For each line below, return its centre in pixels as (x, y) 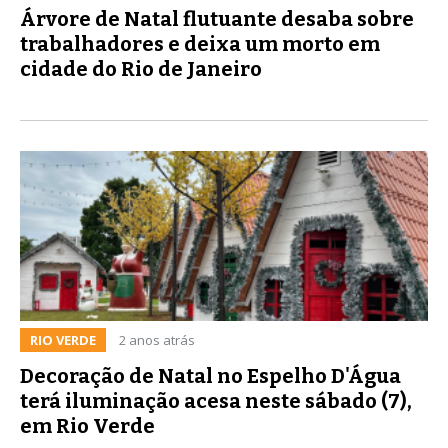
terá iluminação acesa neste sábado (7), (216, 400)
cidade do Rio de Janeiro (141, 68)
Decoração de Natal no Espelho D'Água (210, 375)
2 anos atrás (157, 339)
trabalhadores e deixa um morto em (200, 43)
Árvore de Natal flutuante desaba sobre (217, 18)
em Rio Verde (87, 425)
